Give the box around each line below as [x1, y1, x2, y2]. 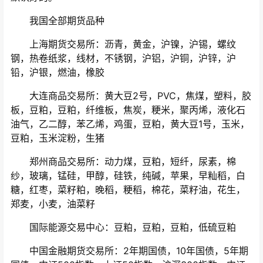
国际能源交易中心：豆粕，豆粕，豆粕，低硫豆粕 [11, 221, 236, 234]
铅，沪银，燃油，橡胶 [11, 66, 104, 79]
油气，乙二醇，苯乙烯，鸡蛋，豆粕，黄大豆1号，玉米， [11, 118, 249, 130]
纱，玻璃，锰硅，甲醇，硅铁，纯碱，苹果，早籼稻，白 [11, 170, 245, 182]
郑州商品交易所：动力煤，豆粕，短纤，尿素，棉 [11, 156, 236, 168]
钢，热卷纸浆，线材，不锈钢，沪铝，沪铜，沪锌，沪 [11, 52, 236, 65]
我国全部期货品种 [11, 15, 104, 27]
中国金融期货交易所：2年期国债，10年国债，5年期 [11, 245, 248, 257]
